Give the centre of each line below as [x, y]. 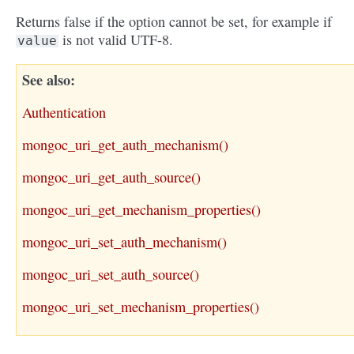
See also [46, 80]
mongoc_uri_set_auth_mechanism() [124, 242]
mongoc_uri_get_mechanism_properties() [141, 210]
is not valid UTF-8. [116, 40]
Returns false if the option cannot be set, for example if [174, 22]
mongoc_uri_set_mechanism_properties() [141, 307]
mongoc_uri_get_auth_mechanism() [125, 145]
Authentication [64, 113]
